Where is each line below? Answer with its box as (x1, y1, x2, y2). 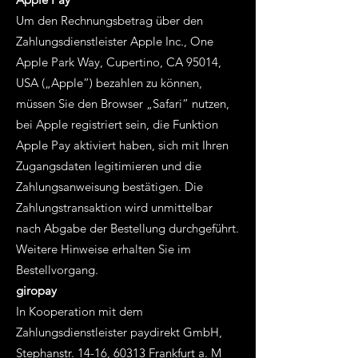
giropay (16, 283, 57, 298)
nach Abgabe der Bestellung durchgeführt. (16, 221, 239, 236)
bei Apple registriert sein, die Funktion (16, 117, 218, 132)
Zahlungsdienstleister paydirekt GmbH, (16, 324, 222, 340)
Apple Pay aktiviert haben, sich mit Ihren (16, 137, 229, 153)
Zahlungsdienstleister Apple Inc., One (16, 34, 213, 49)
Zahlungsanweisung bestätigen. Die (16, 179, 203, 194)
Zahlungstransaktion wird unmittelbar (16, 200, 213, 215)
